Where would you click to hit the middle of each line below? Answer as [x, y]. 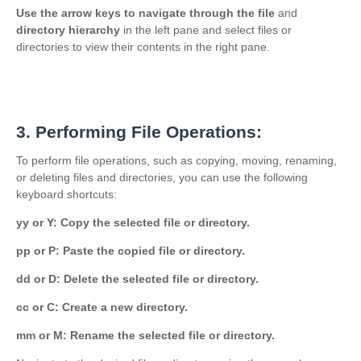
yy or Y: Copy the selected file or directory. [133, 222]
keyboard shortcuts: [66, 194]
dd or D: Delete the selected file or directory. [137, 279]
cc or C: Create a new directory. [102, 307]
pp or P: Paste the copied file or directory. [131, 251]
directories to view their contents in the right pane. [143, 47]
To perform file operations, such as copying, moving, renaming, [176, 160]
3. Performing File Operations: [139, 132]
